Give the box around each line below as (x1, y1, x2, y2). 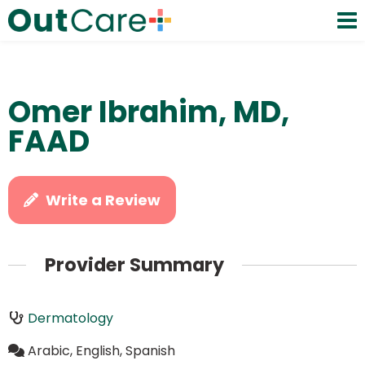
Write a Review (46, 190, 161, 210)
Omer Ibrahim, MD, (8, 91, 289, 133)
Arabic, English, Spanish (27, 341, 175, 360)
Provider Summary (44, 252, 224, 279)
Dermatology (27, 308, 113, 328)
